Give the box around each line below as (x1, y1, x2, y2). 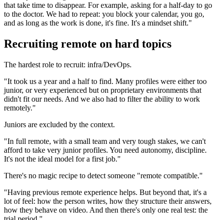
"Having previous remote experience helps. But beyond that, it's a (4, 188, 207, 196)
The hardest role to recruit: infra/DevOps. (4, 60, 132, 69)
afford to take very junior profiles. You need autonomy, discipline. (4, 145, 207, 154)
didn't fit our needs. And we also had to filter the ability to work (4, 94, 200, 103)
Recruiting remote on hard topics (4, 37, 171, 51)
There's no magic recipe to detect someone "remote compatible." (4, 171, 203, 180)
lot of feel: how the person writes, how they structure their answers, (4, 196, 212, 205)
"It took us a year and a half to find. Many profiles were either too (4, 77, 207, 85)
